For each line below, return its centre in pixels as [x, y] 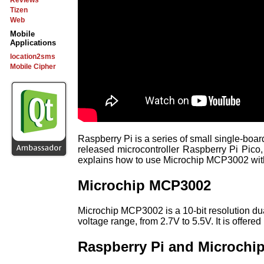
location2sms [33, 57]
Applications [33, 43]
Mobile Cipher [33, 67]
